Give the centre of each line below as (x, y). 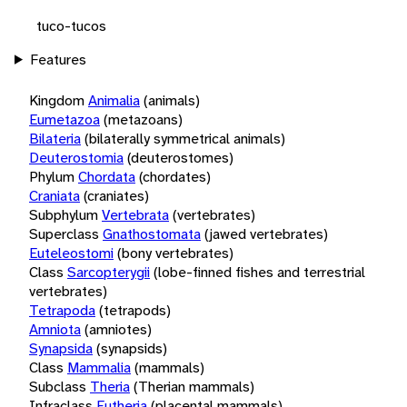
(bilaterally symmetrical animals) (185, 138)
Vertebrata (135, 214)
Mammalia (99, 367)
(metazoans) (143, 119)
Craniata (55, 195)
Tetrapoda (62, 310)
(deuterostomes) (180, 157)
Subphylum (64, 214)
